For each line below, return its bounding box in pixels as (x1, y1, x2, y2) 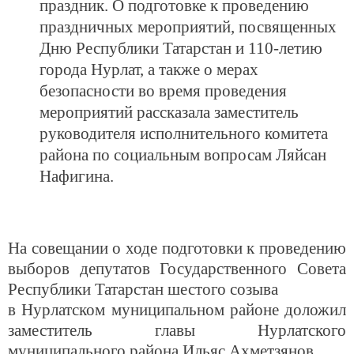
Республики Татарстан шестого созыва (8, 280, 278, 299)
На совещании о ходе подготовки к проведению (8, 239, 346, 258)
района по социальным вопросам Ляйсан (40, 145, 326, 164)
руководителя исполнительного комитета (40, 124, 328, 143)
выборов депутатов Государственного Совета (8, 259, 346, 278)
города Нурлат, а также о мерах (40, 60, 258, 79)
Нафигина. (40, 167, 114, 186)
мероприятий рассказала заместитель (40, 103, 299, 122)
